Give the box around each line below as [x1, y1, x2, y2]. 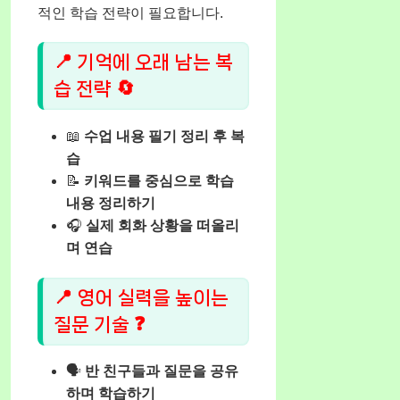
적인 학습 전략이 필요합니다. [37, 4, 223, 21]
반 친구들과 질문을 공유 [85, 363, 238, 379]
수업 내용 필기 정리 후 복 [84, 128, 245, 144]
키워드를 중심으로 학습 [84, 172, 234, 188]
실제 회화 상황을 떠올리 [86, 217, 239, 233]
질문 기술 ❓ [54, 313, 145, 335]
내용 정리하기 [66, 195, 155, 211]
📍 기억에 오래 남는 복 [54, 52, 233, 73]
